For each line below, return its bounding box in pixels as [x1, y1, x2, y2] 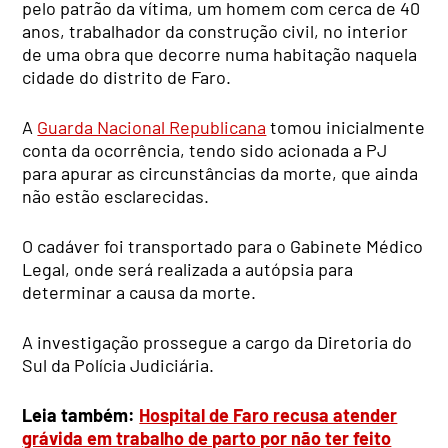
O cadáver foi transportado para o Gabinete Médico [22, 235, 424, 258]
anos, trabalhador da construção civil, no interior [22, 20, 409, 43]
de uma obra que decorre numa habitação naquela [22, 43, 418, 66]
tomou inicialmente [266, 116, 426, 139]
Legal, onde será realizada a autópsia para [22, 258, 354, 281]
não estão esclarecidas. [22, 185, 210, 208]
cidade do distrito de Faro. [22, 66, 232, 89]
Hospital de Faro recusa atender [139, 404, 398, 427]
